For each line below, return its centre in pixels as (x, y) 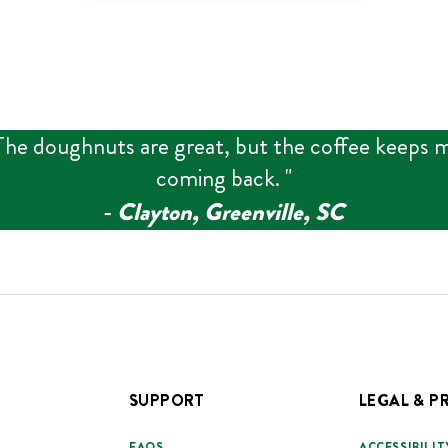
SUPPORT (166, 400)
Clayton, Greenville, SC (230, 211)
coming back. (220, 177)
